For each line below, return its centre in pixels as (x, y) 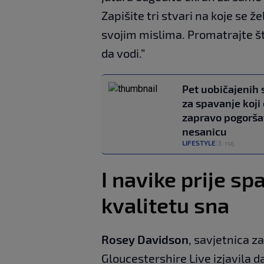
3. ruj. (227, 142)
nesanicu (204, 131)
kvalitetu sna (165, 204)
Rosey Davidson (145, 239)
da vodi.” (123, 53)
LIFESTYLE (199, 142)
